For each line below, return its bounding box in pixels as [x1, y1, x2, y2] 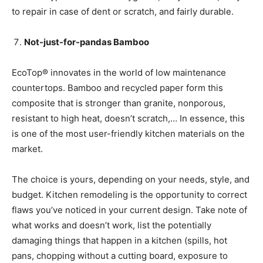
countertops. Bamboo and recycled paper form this [12, 82, 223, 94]
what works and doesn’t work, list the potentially [12, 220, 211, 231]
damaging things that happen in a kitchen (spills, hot [12, 235, 227, 247]
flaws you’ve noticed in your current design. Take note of [12, 204, 247, 216]
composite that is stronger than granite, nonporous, [12, 97, 225, 109]
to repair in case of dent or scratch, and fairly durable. [12, 6, 234, 18]
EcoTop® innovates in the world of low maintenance [12, 67, 226, 79]
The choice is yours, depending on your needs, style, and [12, 174, 249, 186]
